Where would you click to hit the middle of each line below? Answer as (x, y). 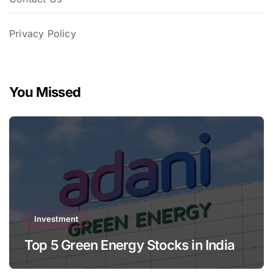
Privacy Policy (43, 34)
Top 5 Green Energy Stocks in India (130, 245)
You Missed (45, 92)
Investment (56, 219)
